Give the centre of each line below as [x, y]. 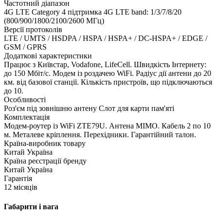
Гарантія [18, 179]
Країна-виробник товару [45, 144]
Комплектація [27, 117]
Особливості [25, 100]
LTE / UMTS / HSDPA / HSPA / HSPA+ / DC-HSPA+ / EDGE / [106, 38]
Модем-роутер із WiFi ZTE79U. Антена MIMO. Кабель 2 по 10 [107, 126]
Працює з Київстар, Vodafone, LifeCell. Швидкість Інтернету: [105, 65]
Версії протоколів [33, 30]
